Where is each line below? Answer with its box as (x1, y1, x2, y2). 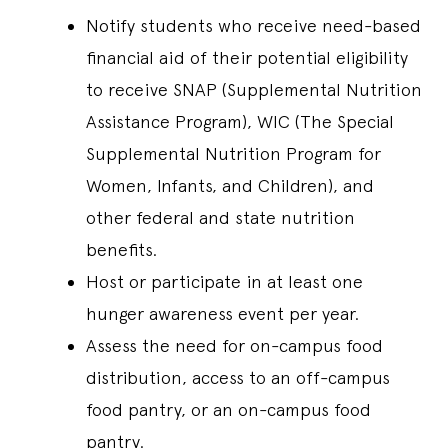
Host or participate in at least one (86, 271, 363, 293)
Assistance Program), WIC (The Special (86, 111, 394, 133)
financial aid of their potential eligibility (86, 47, 408, 69)
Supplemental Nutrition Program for (86, 143, 381, 165)
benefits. (86, 239, 157, 261)
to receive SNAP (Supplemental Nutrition (86, 79, 422, 101)
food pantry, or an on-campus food (86, 399, 371, 421)
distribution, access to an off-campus (86, 367, 390, 389)
